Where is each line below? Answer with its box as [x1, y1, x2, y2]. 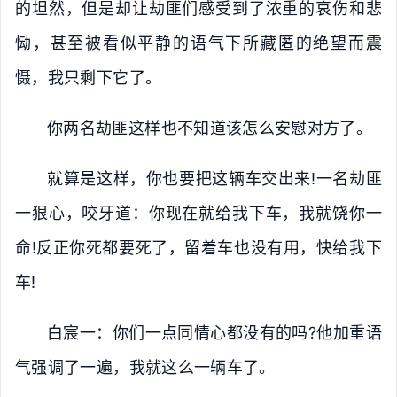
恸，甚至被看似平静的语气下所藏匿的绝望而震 [15, 34, 382, 52]
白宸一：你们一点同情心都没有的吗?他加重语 [47, 323, 382, 342]
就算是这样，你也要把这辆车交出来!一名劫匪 [47, 169, 382, 188]
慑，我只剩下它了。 [15, 68, 162, 87]
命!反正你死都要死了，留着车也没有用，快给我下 [15, 238, 382, 257]
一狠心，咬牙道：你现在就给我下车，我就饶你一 [15, 204, 382, 222]
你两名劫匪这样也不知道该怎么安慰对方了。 [47, 119, 373, 137]
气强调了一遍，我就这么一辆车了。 [15, 358, 276, 377]
